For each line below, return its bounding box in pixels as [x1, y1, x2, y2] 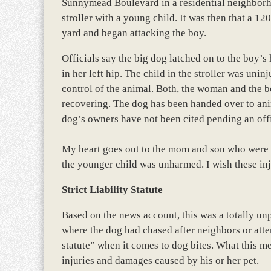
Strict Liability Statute [62, 184, 163, 195]
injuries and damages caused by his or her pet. [62, 255, 259, 266]
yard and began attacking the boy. [62, 27, 206, 39]
